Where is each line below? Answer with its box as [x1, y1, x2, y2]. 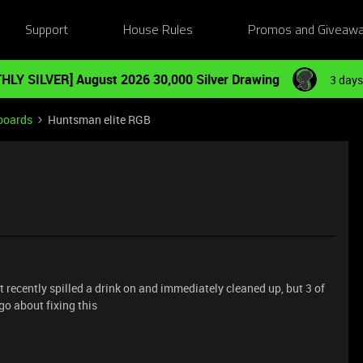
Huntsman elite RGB [48, 112, 151, 127]
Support [24, 23, 68, 37]
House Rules [123, 23, 194, 37]
